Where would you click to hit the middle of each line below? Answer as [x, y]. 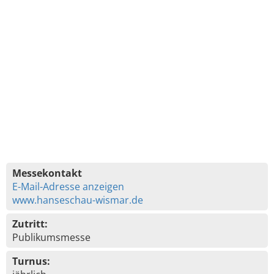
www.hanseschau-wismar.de [78, 200]
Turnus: [31, 261]
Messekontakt [47, 173]
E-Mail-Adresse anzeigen [68, 187]
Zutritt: [30, 224]
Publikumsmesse [51, 237]
